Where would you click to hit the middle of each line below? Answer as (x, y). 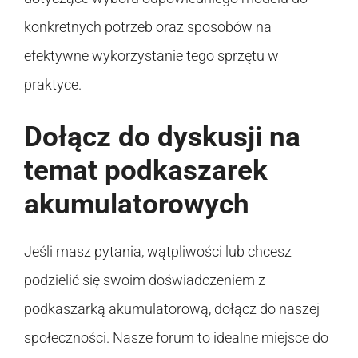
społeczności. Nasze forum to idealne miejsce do (176, 337)
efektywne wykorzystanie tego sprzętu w (151, 55)
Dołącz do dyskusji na (162, 137)
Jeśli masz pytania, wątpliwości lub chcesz (158, 251)
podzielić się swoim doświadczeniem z (145, 280)
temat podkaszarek (146, 170)
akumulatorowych (137, 204)
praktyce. (53, 84)
